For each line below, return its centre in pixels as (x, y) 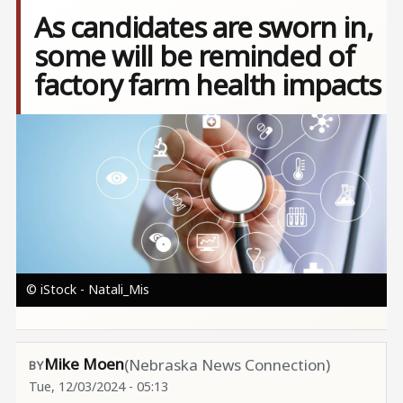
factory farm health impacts (207, 85)
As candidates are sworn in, (203, 27)
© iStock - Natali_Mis (87, 289)
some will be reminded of (194, 56)
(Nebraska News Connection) (227, 365)
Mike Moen (84, 363)
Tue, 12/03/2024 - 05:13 (98, 386)
